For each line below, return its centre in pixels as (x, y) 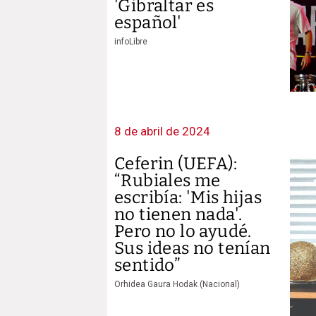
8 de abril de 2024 (162, 131)
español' (148, 22)
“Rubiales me (168, 181)
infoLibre (131, 41)
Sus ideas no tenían (193, 248)
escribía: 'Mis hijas (188, 197)
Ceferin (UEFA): (176, 164)
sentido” (148, 265)
